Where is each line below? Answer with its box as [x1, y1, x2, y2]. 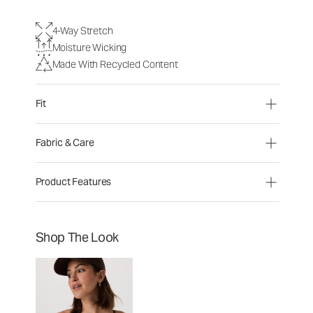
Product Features [35, 175, 112, 188]
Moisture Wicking [52, 41, 127, 54]
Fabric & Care [35, 136, 94, 149]
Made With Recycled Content [52, 57, 178, 71]
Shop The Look [35, 229, 119, 245]
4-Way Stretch [52, 24, 113, 37]
